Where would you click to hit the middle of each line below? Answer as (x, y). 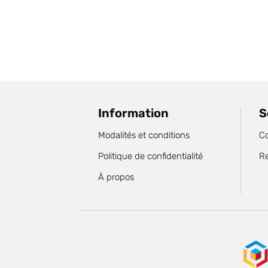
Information (134, 113)
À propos (116, 177)
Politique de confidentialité (151, 156)
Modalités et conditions (144, 135)
